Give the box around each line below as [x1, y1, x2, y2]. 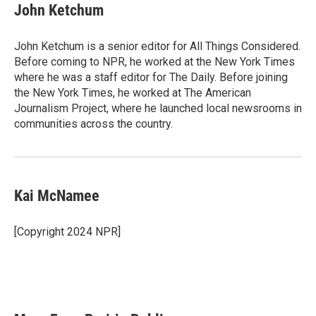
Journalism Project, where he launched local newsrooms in [14, 102, 302, 115]
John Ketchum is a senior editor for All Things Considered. [14, 39, 300, 53]
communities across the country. [14, 117, 173, 130]
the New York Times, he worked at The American [14, 86, 251, 99]
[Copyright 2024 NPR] [14, 225, 121, 238]
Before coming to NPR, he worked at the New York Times [14, 55, 295, 68]
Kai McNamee [14, 187, 99, 205]
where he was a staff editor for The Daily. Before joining [14, 71, 288, 84]
